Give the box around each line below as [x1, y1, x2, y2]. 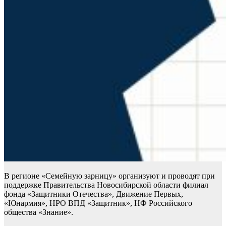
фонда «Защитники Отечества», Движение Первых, [4, 189, 183, 198]
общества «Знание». [4, 207, 73, 216]
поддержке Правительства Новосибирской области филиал [4, 180, 208, 189]
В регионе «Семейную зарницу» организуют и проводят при [4, 171, 215, 180]
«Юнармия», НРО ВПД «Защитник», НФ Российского [4, 198, 192, 207]
